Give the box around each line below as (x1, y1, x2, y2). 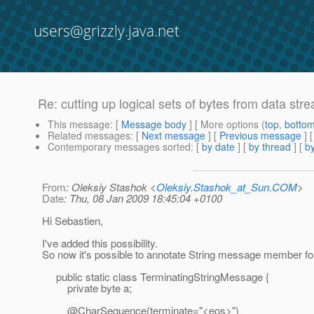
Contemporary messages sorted (48, 139, 191, 154)
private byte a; (42, 280, 132, 296)
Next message (142, 128, 205, 143)
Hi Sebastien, (42, 213, 103, 228)
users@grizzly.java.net (34, 21, 179, 41)
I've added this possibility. (42, 235, 158, 251)
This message (48, 117, 110, 132)
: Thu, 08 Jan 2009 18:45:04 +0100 (64, 191, 222, 206)
